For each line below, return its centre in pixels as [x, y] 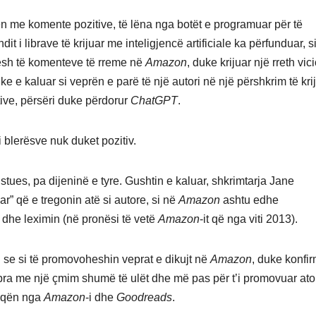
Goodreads [144, 298]
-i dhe [101, 298]
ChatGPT [154, 101]
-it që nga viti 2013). [249, 219]
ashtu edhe [249, 200]
